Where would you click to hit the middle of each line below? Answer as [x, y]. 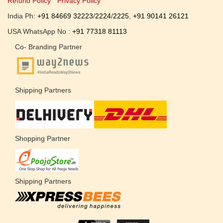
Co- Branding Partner [49, 47]
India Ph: [22, 16]
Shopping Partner [43, 138]
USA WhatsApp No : [40, 31]
